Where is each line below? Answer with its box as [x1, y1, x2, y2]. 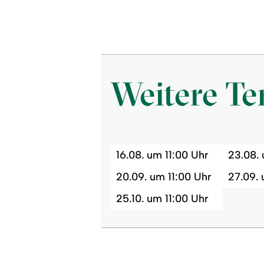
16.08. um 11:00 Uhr [115, 148, 209, 161]
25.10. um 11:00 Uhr [115, 192, 209, 205]
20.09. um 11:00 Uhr [115, 170, 212, 183]
